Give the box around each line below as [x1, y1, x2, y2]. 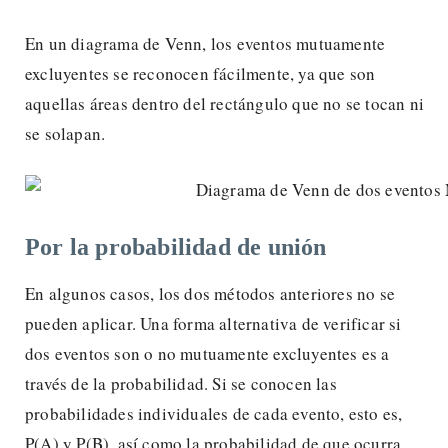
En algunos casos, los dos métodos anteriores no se [25, 281, 396, 305]
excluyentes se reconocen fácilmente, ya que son [25, 61, 376, 85]
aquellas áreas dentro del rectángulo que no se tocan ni [25, 91, 425, 115]
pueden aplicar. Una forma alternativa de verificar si [25, 311, 402, 335]
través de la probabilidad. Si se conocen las [25, 371, 337, 395]
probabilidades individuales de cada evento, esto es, [25, 401, 403, 425]
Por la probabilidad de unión [25, 233, 327, 260]
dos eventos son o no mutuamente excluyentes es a [25, 341, 390, 365]
